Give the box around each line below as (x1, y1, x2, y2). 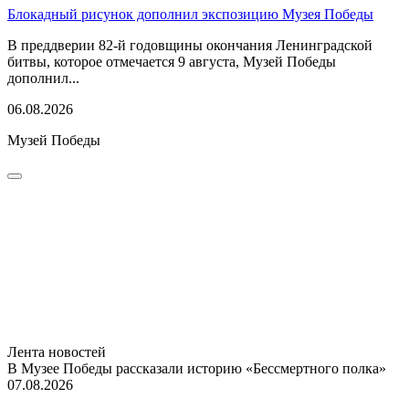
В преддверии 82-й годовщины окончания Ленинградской (7, 37, 372, 53)
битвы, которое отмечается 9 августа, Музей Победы (7, 53, 336, 69)
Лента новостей (7, 343, 106, 360)
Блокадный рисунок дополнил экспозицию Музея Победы (7, 5, 373, 22)
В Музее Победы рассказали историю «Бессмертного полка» (7, 360, 386, 376)
